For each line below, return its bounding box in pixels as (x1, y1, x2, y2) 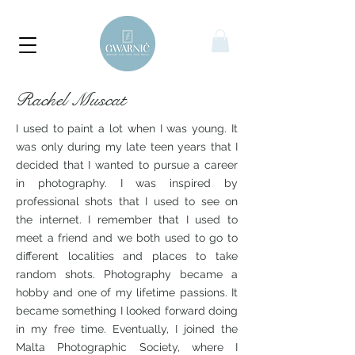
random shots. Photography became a (16, 267, 238, 281)
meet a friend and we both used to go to (16, 231, 238, 244)
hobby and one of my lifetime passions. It (16, 285, 238, 299)
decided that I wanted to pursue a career (16, 158, 238, 171)
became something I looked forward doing (16, 303, 238, 317)
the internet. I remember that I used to (16, 212, 238, 226)
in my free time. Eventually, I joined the (16, 322, 238, 335)
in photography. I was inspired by (16, 176, 238, 189)
